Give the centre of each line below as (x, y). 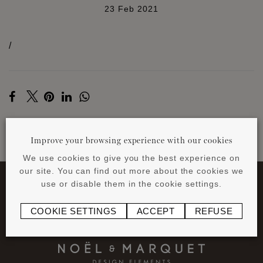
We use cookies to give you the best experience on (131, 158)
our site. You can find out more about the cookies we (131, 171)
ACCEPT (156, 211)
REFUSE (214, 211)
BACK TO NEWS (131, 151)
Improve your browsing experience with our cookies (131, 140)
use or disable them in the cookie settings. (131, 183)
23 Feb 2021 (131, 9)
